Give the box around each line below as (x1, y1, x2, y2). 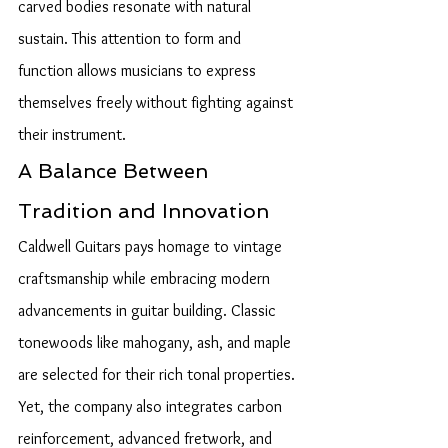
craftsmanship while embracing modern (18, 269, 274, 288)
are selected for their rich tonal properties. (18, 365, 299, 384)
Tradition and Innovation (18, 199, 269, 223)
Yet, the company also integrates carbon (18, 397, 286, 416)
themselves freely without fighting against (18, 93, 297, 112)
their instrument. (18, 125, 126, 144)
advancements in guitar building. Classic (18, 301, 280, 320)
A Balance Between (18, 159, 214, 183)
